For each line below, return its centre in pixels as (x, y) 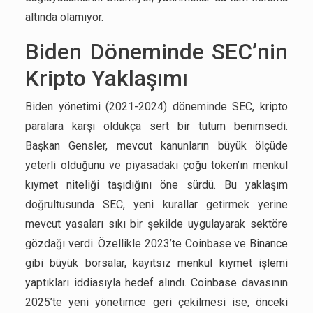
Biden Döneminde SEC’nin (156, 52)
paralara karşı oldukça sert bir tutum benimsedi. (156, 126)
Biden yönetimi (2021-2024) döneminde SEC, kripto (156, 107)
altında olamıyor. (64, 17)
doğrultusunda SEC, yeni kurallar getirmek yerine (156, 204)
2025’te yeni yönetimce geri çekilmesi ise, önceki (156, 302)
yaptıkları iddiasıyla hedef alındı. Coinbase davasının (156, 283)
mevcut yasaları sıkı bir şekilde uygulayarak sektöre (156, 224)
